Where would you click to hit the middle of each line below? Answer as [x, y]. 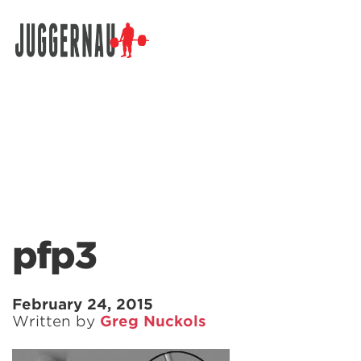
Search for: [46, 55]
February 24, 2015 [83, 304]
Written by [56, 321]
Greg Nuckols [153, 321]
